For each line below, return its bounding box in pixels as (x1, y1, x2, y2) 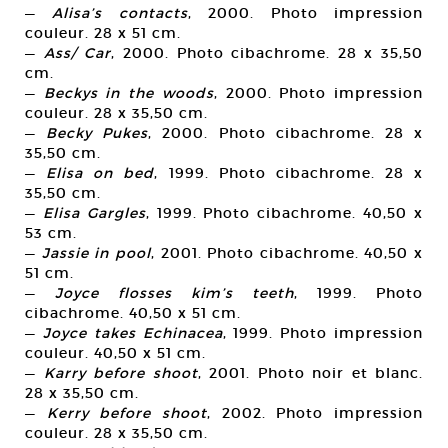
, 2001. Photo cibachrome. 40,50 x (150, 244, 423, 263)
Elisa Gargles (42, 204, 146, 223)
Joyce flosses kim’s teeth (55, 284, 294, 303)
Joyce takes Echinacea (42, 324, 223, 343)
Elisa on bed (46, 164, 155, 183)
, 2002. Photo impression (207, 404, 424, 423)
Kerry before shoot (46, 404, 208, 423)
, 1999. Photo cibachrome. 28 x (154, 164, 423, 183)
